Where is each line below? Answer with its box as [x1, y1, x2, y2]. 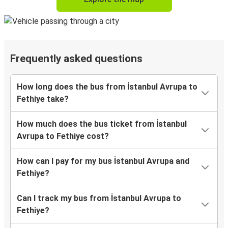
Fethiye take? [17, 94, 69, 104]
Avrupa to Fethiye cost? [17, 131, 109, 141]
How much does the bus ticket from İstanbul [17, 119, 187, 129]
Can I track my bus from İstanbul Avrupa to [17, 193, 181, 204]
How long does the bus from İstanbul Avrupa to [17, 82, 197, 92]
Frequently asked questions [10, 52, 142, 65]
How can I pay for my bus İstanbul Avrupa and [17, 156, 189, 166]
